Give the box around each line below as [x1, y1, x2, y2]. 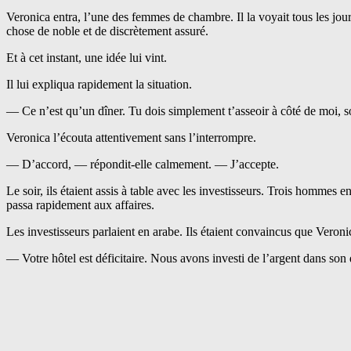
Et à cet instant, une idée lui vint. [6, 51, 167, 65]
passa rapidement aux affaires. [6, 198, 154, 212]
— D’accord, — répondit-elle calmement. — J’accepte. [6, 157, 279, 172]
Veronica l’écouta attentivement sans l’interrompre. [6, 131, 256, 145]
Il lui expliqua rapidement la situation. [6, 78, 192, 92]
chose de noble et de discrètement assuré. [6, 24, 208, 38]
